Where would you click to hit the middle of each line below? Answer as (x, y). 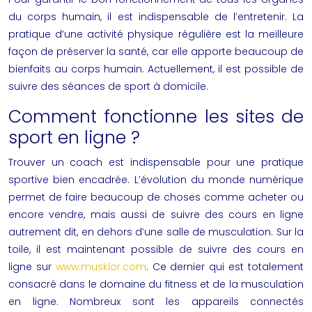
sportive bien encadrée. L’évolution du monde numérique (156, 180)
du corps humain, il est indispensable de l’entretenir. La (156, 17)
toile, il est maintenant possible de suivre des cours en (156, 249)
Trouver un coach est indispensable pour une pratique (156, 162)
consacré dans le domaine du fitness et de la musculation (156, 284)
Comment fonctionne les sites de (156, 117)
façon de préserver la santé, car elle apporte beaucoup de (156, 52)
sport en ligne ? (74, 138)
